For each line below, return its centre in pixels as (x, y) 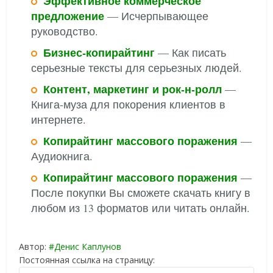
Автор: (34, 247)
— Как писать (191, 53)
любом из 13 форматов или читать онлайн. (141, 208)
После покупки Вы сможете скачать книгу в (141, 193)
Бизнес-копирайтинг (99, 53)
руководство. (65, 31)
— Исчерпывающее (157, 16)
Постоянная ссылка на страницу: (87, 260)
